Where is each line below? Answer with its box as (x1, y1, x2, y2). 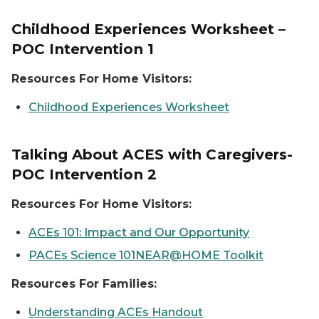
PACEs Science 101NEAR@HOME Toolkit (28, 249, 263, 262)
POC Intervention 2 (11, 166, 157, 183)
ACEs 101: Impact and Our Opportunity (28, 226, 249, 239)
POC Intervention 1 (11, 41, 154, 58)
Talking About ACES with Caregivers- (11, 146, 293, 163)
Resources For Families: (11, 277, 157, 291)
